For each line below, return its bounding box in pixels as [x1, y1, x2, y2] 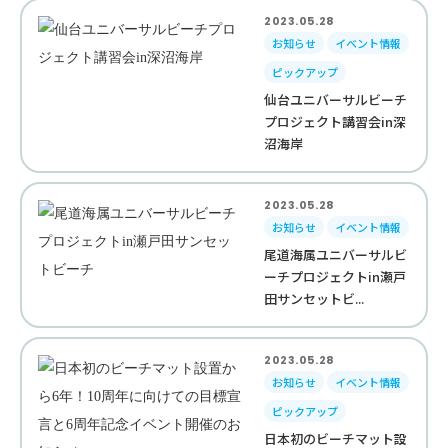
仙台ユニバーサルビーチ [264, 90, 408, 109]
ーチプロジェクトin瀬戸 [264, 267, 407, 286]
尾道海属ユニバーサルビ [264, 245, 408, 264]
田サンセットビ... [264, 289, 365, 308]
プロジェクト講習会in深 [264, 112, 407, 131]
